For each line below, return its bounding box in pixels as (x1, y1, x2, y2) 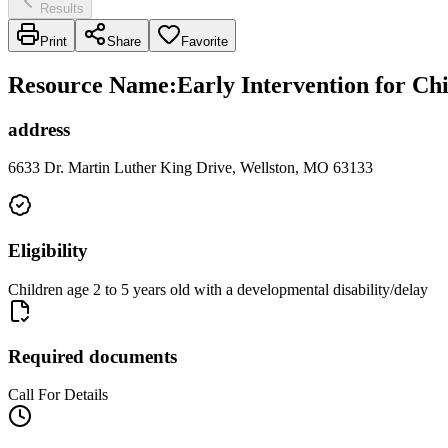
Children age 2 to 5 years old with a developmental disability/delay (8, 280, 428, 298)
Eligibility (8, 240, 88, 262)
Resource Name (8, 71, 169, 98)
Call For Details (8, 386, 108, 404)
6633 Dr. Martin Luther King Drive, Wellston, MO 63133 (8, 159, 373, 177)
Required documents (8, 345, 177, 367)
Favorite (181, 33, 228, 49)
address (8, 118, 70, 140)
